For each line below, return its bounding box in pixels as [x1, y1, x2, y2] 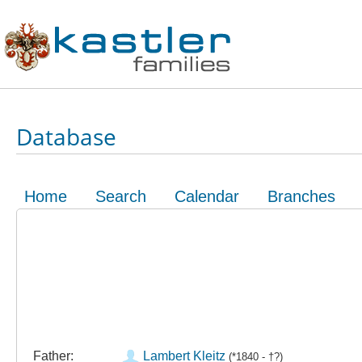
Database [16, 121, 116, 152]
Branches [267, 187, 335, 205]
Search [95, 187, 146, 205]
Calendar [175, 187, 239, 205]
